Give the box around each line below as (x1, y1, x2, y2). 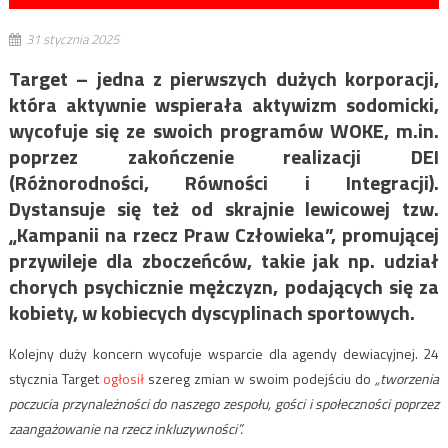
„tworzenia (375, 367, 440, 389)
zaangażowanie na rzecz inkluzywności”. (8, 417, 246, 439)
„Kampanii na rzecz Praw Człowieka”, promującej (8, 218, 440, 250)
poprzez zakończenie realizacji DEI (8, 140, 440, 172)
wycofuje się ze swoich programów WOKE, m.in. (8, 114, 440, 146)
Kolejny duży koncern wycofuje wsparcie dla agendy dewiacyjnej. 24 (8, 342, 440, 364)
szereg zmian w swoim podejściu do (143, 367, 376, 389)
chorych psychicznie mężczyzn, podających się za (8, 270, 440, 302)
